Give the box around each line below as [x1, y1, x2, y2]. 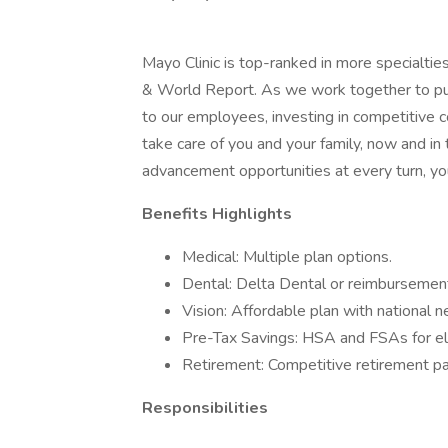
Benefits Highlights [142, 203, 292, 225]
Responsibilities [142, 397, 268, 419]
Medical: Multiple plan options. [182, 246, 392, 268]
